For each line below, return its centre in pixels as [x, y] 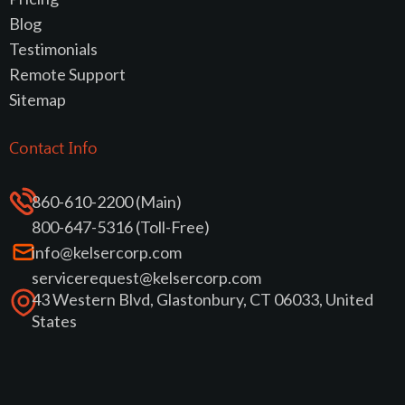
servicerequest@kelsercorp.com [146, 277]
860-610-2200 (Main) [107, 201]
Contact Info [53, 147]
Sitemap [38, 99]
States [54, 320]
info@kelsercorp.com [107, 252]
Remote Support [67, 74]
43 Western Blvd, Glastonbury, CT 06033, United [202, 299]
